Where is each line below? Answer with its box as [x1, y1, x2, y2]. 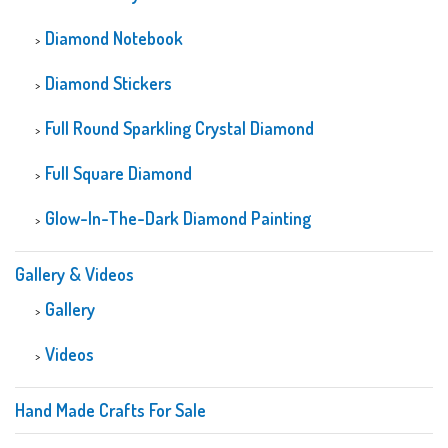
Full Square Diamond [45, 161, 192, 184]
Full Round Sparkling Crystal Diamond [45, 116, 314, 139]
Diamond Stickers [45, 71, 172, 94]
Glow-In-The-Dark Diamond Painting [45, 206, 311, 229]
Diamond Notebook [45, 26, 183, 49]
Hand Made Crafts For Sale [15, 398, 206, 421]
